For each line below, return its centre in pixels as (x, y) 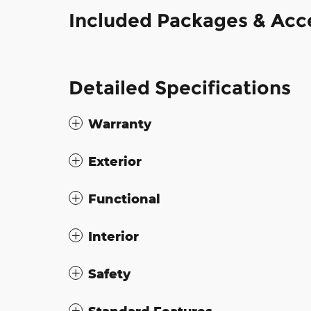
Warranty (120, 124)
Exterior (115, 161)
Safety (109, 274)
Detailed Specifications (180, 88)
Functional (124, 199)
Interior (114, 236)
